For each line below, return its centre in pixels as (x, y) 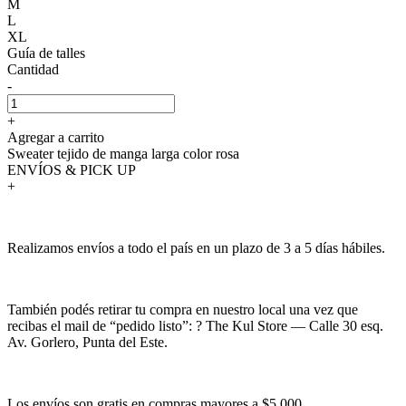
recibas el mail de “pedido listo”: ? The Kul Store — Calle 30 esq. (195, 325)
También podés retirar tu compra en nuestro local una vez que (183, 309)
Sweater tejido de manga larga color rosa (123, 153)
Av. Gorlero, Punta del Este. (87, 342)
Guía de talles (46, 53)
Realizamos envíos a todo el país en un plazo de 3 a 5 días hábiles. (196, 247)
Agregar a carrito (56, 137)
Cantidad (33, 69)
